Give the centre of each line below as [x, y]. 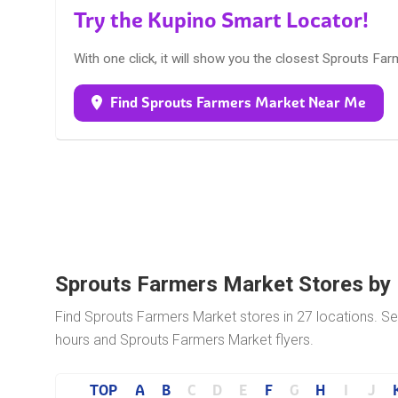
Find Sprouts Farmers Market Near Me [238, 102]
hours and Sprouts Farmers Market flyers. [184, 339]
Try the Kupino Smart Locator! [221, 20]
